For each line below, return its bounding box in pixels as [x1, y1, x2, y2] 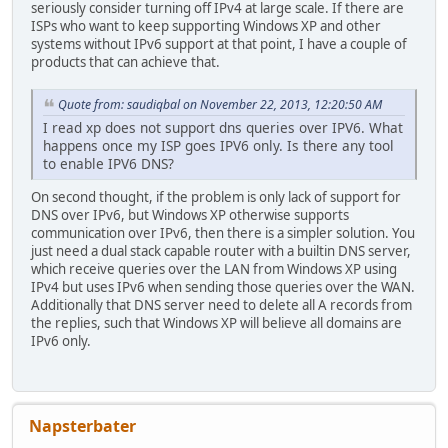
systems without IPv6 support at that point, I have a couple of [31, 35, 407, 54]
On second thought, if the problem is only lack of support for [31, 187, 401, 206]
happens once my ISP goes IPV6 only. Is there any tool [43, 135, 394, 155]
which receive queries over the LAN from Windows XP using [31, 259, 397, 278]
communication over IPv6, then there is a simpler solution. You [31, 223, 415, 242]
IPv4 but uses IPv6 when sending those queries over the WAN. [31, 277, 415, 296]
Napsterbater [29, 415, 136, 438]
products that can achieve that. [31, 53, 220, 72]
